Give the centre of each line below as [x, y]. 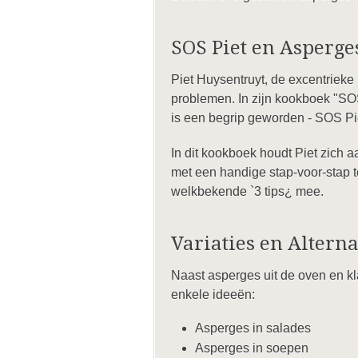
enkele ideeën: [213, 294]
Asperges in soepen [252, 348]
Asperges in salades [253, 328]
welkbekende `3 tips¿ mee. [247, 191]
